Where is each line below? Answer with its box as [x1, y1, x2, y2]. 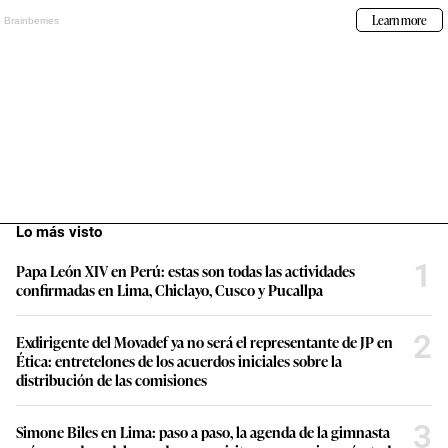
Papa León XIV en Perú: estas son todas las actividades [16, 260, 355, 282]
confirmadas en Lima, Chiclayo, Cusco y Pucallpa [16, 279, 323, 301]
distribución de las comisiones [16, 369, 207, 391]
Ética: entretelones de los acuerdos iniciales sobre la [16, 350, 342, 372]
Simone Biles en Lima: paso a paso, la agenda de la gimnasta [16, 421, 390, 443]
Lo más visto [16, 223, 102, 242]
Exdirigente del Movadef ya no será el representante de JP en [16, 331, 393, 353]
